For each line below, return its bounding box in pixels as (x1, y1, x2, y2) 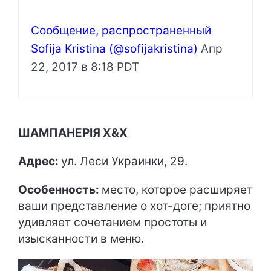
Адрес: (18, 154, 61, 168)
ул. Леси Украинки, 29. (61, 154, 188, 168)
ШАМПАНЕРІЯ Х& (18, 125, 119, 140)
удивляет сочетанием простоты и (18, 215, 207, 229)
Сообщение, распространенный (31, 23, 211, 38)
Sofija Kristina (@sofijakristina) (31, 41, 198, 56)
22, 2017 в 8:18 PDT (31, 59, 139, 74)
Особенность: (18, 182, 102, 197)
